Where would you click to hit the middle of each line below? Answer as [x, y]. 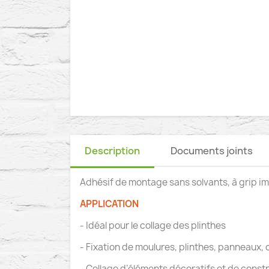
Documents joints [212, 151]
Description [112, 151]
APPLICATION [109, 204]
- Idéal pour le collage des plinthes [153, 225]
